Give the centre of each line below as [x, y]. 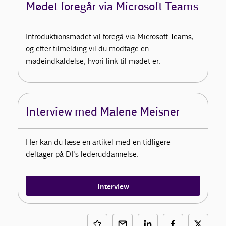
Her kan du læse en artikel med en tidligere [98, 142]
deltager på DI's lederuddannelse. [82, 154]
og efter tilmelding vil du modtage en [88, 49]
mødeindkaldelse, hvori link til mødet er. [94, 61]
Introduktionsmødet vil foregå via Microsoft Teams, [110, 37]
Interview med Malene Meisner [103, 112]
